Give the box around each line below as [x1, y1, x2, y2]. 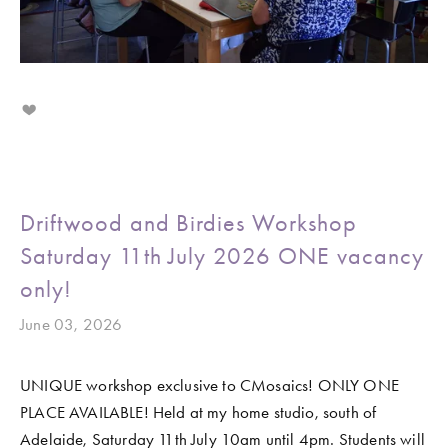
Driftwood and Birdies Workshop [20, 208, 357, 237]
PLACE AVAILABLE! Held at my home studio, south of [20, 401, 377, 422]
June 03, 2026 [20, 313, 123, 334]
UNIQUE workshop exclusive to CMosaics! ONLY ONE [20, 374, 399, 395]
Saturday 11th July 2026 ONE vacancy [20, 241, 424, 270]
